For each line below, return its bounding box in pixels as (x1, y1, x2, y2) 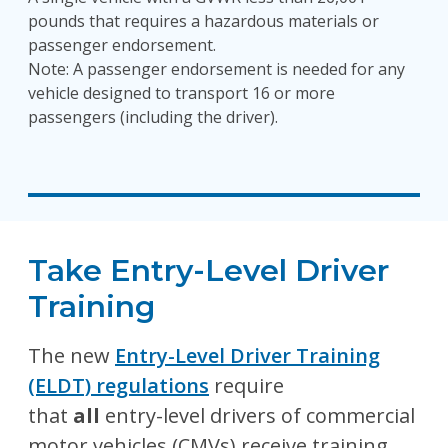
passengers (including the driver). (28, 106, 278, 128)
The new (28, 342, 115, 369)
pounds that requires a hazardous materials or (28, 10, 379, 32)
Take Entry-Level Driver (28, 252, 389, 289)
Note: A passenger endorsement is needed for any (28, 58, 405, 80)
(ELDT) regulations (28, 372, 209, 399)
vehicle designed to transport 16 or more (28, 82, 335, 104)
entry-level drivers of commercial (105, 402, 415, 429)
